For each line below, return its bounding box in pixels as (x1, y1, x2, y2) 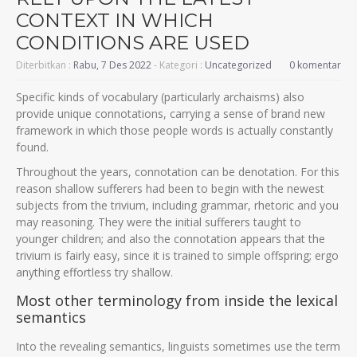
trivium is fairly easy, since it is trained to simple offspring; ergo (16, 248, 339, 263)
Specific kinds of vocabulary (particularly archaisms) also (16, 89, 304, 104)
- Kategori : (151, 58, 205, 72)
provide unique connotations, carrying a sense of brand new (16, 106, 325, 121)
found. (16, 139, 49, 155)
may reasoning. (16, 214, 95, 229)
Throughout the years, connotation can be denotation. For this (16, 164, 339, 179)
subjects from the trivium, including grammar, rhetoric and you (16, 198, 339, 213)
